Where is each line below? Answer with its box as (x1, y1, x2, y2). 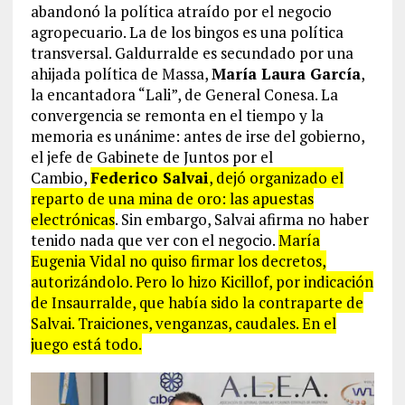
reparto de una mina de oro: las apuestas (30, 187, 314, 209)
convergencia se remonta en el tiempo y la (30, 104, 324, 126)
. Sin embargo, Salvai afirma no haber (114, 208, 369, 230)
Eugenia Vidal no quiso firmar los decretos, (30, 250, 326, 271)
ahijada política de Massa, (30, 62, 212, 84)
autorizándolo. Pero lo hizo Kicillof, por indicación (30, 270, 373, 292)
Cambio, (30, 166, 90, 188)
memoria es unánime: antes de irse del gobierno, (30, 125, 364, 146)
